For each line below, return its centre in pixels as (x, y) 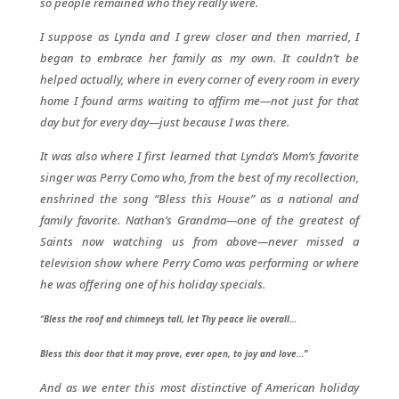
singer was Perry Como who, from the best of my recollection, (199, 177)
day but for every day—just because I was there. (164, 122)
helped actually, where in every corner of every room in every (199, 79)
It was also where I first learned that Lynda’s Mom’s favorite (199, 156)
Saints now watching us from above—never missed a (199, 241)
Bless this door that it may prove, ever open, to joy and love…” (173, 354)
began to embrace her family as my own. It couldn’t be (199, 58)
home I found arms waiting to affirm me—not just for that (199, 101)
